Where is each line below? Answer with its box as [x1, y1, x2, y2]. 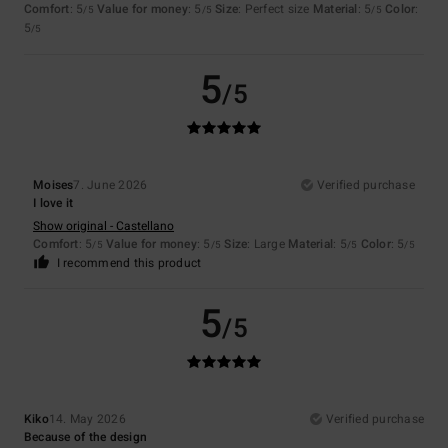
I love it [33, 194, 74, 213]
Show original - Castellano [33, 217, 175, 236]
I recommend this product [56, 254, 202, 273]
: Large [247, 235, 289, 254]
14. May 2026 [48, 410, 126, 429]
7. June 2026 [73, 176, 148, 195]
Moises [33, 176, 74, 195]
